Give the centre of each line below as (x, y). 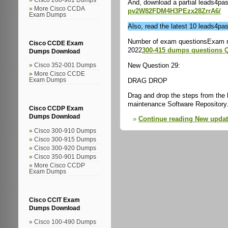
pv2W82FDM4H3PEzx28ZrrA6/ (174, 11)
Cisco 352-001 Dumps (65, 65)
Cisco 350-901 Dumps (65, 156)
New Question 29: (154, 65)
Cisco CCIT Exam (54, 200)
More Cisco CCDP (60, 165)
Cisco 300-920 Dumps (65, 148)
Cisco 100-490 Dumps (65, 222)
